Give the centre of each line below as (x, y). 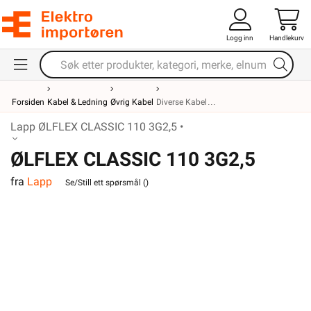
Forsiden (28, 102)
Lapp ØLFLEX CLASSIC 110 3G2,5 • (97, 127)
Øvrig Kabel (132, 102)
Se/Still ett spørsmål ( (106, 182)
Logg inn (240, 38)
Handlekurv (287, 38)
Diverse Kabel (182, 102)
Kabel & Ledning (77, 102)
